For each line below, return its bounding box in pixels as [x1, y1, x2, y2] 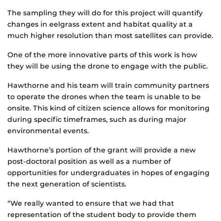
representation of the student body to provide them [7, 210, 196, 220]
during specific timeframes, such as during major [7, 115, 186, 124]
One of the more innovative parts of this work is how [7, 50, 197, 60]
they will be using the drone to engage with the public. [7, 62, 208, 71]
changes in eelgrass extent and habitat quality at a [7, 20, 193, 29]
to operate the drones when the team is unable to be [7, 92, 201, 102]
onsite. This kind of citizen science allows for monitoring [7, 104, 210, 113]
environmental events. [7, 126, 89, 136]
